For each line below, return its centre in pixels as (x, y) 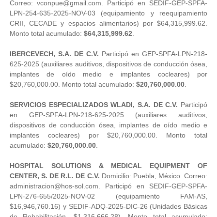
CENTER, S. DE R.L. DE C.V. (55, 176)
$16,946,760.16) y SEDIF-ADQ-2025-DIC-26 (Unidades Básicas (108, 206)
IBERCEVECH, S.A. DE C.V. (54, 54)
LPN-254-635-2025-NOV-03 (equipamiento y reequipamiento (108, 13)
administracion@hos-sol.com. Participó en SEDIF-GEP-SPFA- (108, 186)
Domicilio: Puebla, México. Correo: (154, 176)
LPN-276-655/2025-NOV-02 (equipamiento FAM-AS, (108, 196)
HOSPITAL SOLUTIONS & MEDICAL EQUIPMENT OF (108, 165)
